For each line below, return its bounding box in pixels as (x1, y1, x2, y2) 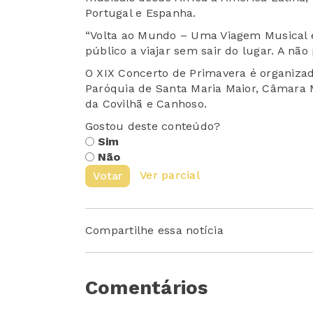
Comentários (85, 276, 208, 300)
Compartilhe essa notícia (85, 223, 224, 237)
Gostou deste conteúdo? (85, 119, 221, 133)
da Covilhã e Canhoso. (85, 96, 208, 110)
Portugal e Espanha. (85, 6, 196, 20)
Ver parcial (140, 168, 200, 182)
